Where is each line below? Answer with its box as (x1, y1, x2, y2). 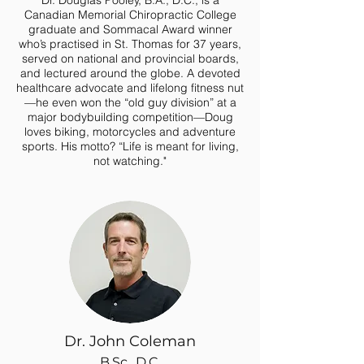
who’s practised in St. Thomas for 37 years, (19, 37, 241, 51)
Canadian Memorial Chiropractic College (24, 7, 236, 22)
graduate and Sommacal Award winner (28, 22, 232, 37)
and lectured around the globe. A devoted (19, 66, 240, 80)
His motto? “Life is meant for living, (60, 139, 239, 154)
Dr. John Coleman (64, 332, 196, 350)
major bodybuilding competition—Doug (27, 110, 233, 124)
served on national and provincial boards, (21, 51, 239, 66)
